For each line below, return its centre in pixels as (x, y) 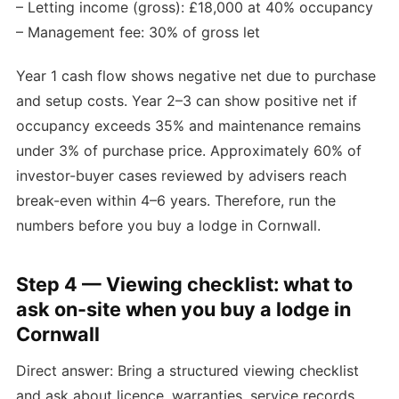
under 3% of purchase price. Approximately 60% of (189, 150)
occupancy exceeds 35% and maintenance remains (188, 125)
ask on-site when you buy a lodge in (183, 309)
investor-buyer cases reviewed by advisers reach (181, 175)
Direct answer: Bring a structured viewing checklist (187, 371)
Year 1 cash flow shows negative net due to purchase (196, 75)
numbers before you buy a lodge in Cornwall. (168, 225)
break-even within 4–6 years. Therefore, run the (176, 200)
